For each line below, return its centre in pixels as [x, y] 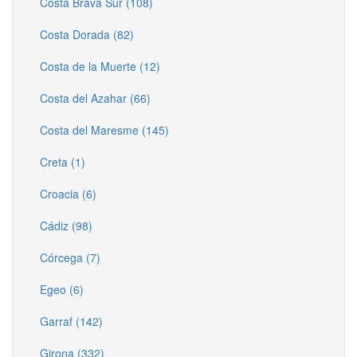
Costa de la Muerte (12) [100, 66]
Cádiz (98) [66, 225]
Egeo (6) [62, 289]
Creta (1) [63, 161]
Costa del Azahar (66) [95, 98]
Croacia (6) [68, 193]
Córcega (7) [70, 257]
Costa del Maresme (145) [104, 129]
